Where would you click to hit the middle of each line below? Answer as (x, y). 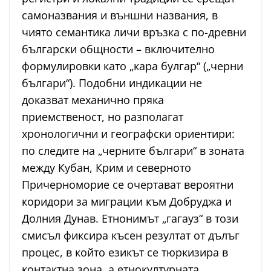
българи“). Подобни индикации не (112, 83)
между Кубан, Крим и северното (106, 167)
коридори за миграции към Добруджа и (127, 201)
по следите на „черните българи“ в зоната (133, 150)
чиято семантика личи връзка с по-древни (134, 32)
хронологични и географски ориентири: (128, 133)
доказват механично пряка (93, 100)
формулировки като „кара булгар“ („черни (132, 66)
